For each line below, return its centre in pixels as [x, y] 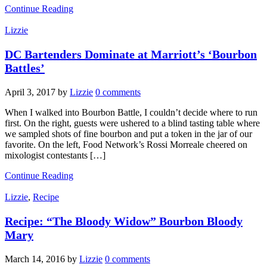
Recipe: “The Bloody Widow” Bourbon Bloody [124, 221]
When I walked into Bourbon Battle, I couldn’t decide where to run [131, 112]
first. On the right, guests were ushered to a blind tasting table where [132, 123]
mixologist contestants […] [55, 155]
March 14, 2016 [35, 259]
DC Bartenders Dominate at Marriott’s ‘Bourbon [131, 54]
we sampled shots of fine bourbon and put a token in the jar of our [128, 133]
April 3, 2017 [30, 92]
